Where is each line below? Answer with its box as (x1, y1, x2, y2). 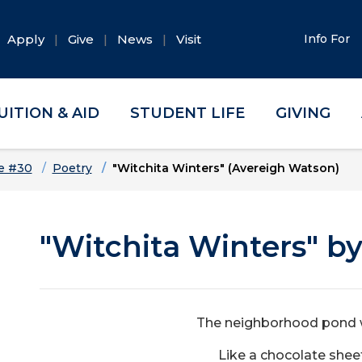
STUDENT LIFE (130, 104, 246, 122)
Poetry (52, 161, 92, 175)
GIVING (275, 104, 330, 122)
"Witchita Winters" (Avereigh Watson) (112, 161, 339, 175)
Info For (304, 32, 354, 46)
